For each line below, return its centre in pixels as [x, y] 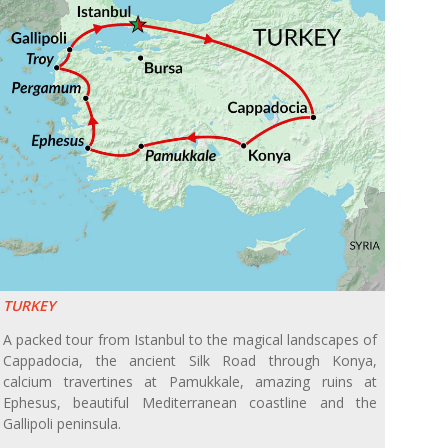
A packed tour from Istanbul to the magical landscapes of [190, 340]
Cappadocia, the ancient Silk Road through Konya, [190, 361]
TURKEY [29, 306]
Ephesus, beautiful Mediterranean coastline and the [190, 403]
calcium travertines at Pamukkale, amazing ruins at [190, 382]
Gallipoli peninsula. [62, 424]
